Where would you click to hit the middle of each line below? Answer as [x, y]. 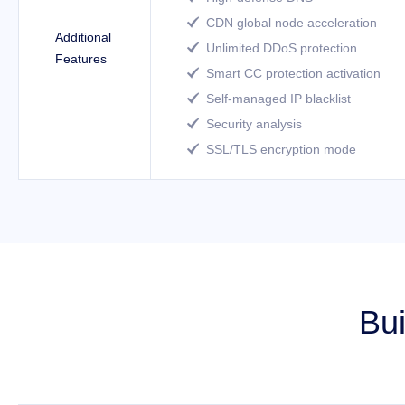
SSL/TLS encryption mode [281, 149]
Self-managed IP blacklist [278, 99]
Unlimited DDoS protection [282, 48]
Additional [83, 37]
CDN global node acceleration [292, 23]
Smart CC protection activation [293, 73]
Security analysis [254, 124]
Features [81, 59]
